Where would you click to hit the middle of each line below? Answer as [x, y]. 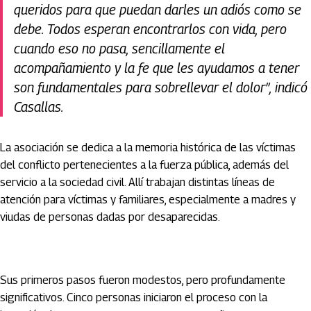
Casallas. [39, 107]
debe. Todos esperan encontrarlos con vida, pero [150, 30]
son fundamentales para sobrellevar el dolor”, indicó [161, 88]
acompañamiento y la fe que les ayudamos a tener [157, 68]
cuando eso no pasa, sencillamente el [119, 49]
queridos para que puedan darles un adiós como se [158, 10]
